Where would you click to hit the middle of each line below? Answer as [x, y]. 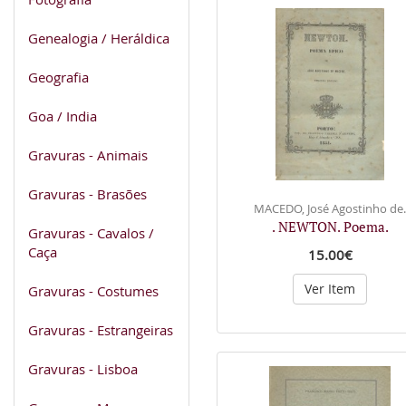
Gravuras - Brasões [87, 193]
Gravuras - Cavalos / [91, 232]
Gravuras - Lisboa [83, 368]
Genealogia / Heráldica [99, 38]
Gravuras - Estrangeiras [101, 329]
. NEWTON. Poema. [330, 227]
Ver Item [330, 289]
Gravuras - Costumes [93, 290]
